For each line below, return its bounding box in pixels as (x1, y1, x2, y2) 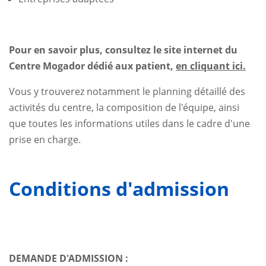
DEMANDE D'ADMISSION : (9, 251, 128, 265)
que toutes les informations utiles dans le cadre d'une (9, 116, 250, 130)
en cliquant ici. (176, 59, 246, 72)
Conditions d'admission (9, 175, 229, 201)
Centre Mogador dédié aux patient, (9, 59, 176, 72)
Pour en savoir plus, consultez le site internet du (9, 43, 237, 56)
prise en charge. (9, 132, 81, 146)
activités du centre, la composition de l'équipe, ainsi (9, 100, 239, 114)
